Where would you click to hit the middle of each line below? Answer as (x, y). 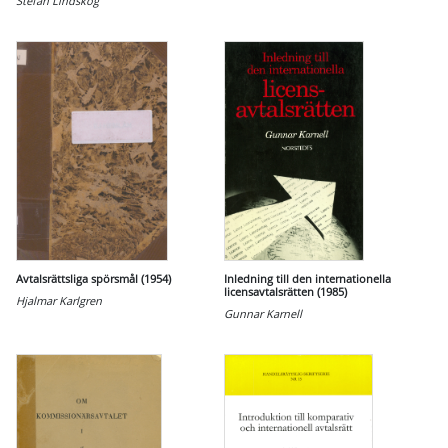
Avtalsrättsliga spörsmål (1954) (93, 278)
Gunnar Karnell (263, 313)
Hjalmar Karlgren (59, 300)
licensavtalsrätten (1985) (285, 291)
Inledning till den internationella (307, 278)
